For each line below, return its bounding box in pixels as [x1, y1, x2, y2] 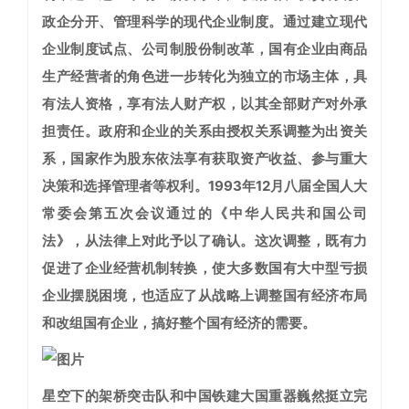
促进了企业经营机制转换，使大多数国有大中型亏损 [42, 259, 367, 278]
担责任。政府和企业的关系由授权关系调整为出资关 [42, 122, 367, 141]
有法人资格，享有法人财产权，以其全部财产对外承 [42, 95, 367, 113]
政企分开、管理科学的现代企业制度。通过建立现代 [42, 13, 367, 31]
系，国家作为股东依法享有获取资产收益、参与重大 [42, 150, 367, 168]
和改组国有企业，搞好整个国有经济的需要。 [42, 314, 316, 332]
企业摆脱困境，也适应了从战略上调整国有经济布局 [42, 287, 367, 305]
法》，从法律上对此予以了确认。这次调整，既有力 [42, 232, 367, 250]
